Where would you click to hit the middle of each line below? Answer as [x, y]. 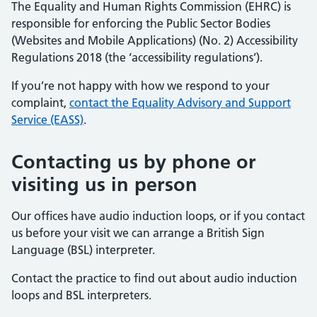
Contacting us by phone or [134, 162]
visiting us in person [104, 184]
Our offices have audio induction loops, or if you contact [158, 216]
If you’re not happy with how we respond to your [140, 86]
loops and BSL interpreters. [81, 295]
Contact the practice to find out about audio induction [154, 278]
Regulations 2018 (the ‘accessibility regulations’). [137, 57]
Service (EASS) [47, 120]
